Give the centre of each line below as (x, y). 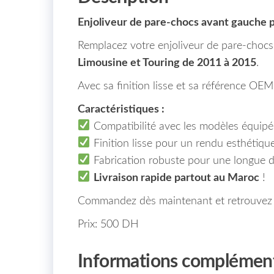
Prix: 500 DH (108, 224)
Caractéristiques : (121, 109)
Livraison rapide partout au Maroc (176, 178)
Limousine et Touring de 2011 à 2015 (167, 63)
